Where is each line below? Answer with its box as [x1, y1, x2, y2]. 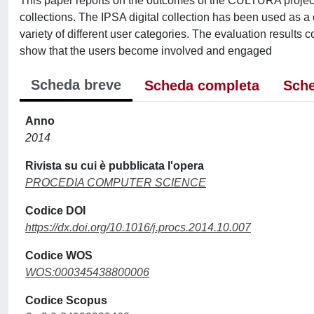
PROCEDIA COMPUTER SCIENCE [25, 177, 206, 189]
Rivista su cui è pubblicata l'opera [25, 160, 204, 172]
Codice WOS [25, 250, 93, 261]
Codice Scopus [25, 294, 107, 306]
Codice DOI [25, 205, 86, 217]
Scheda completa [144, 78, 259, 93]
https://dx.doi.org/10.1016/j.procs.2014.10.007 [25, 221, 251, 233]
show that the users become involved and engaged [20, 45, 272, 57]
